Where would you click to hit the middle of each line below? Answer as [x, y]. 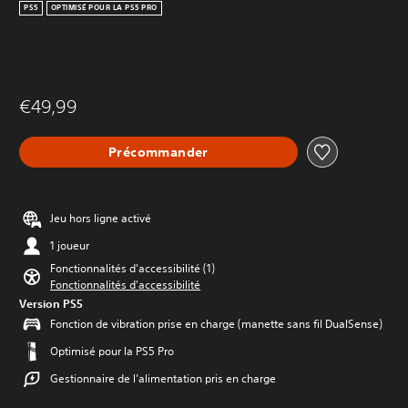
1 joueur [70, 245]
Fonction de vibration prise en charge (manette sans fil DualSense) [216, 324]
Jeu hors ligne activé [101, 218]
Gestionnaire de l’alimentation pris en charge [163, 378]
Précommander [158, 152]
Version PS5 [51, 303]
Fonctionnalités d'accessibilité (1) [133, 268]
